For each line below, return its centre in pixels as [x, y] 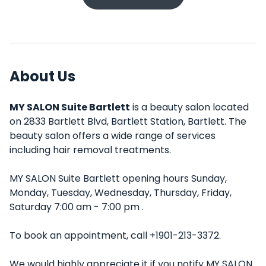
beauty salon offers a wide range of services [113, 136]
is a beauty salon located [189, 107]
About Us [42, 76]
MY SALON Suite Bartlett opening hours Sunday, [118, 178]
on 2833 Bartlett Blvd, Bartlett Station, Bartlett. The [128, 121]
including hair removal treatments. [90, 150]
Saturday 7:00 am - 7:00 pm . [77, 207]
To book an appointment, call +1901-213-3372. [115, 235]
